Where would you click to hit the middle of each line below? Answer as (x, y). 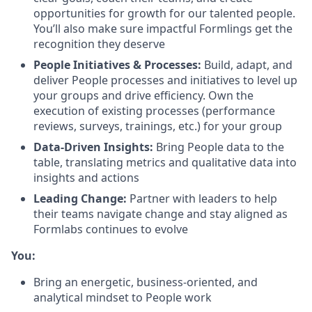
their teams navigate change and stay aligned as (161, 214)
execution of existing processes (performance (154, 111)
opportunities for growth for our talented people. (164, 13)
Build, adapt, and (247, 65)
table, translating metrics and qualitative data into (165, 162)
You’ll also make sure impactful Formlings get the (163, 29)
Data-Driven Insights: (93, 147)
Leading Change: (80, 198)
